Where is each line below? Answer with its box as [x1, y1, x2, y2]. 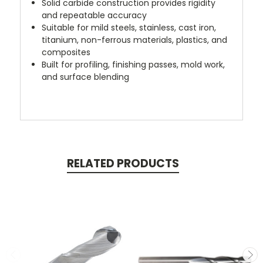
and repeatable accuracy [42, 9, 147, 21]
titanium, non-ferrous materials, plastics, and [42, 33, 228, 46]
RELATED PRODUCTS [66, 155, 179, 171]
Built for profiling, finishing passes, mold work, [42, 58, 225, 70]
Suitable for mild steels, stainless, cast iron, [42, 21, 217, 33]
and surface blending [42, 70, 130, 83]
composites [42, 46, 91, 58]
